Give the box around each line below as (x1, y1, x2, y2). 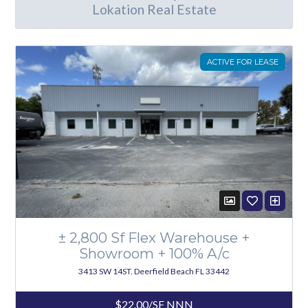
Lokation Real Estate (91, 1, 217, 17)
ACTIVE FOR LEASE (206, 57, 278, 67)
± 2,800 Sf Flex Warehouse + (58, 229, 250, 247)
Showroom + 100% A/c (78, 245, 230, 263)
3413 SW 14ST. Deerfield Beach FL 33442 (78, 266, 230, 277)
